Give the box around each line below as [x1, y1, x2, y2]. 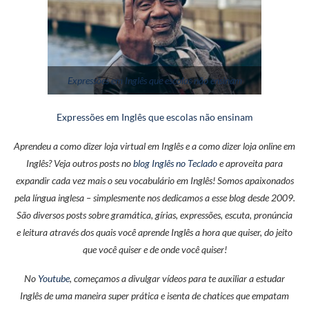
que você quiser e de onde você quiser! [82, 243, 227, 256]
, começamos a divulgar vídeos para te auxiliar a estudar [70, 272, 285, 285]
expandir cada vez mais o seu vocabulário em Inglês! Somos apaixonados [15, 175, 294, 187]
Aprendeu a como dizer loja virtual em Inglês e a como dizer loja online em [14, 140, 295, 152]
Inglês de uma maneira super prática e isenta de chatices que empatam [20, 290, 289, 302]
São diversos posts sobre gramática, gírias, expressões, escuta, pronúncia [17, 209, 292, 221]
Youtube [38, 272, 70, 285]
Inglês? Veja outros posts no [26, 157, 133, 170]
